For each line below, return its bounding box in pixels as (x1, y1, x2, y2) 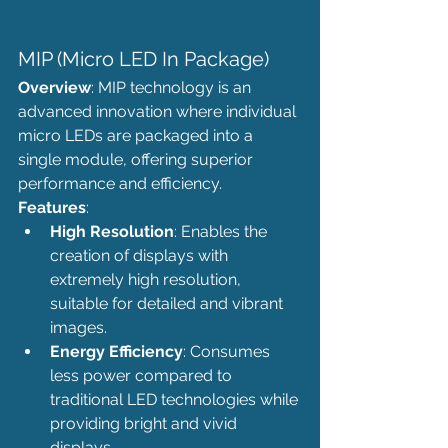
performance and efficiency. (18, 174, 222, 194)
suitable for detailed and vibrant (50, 294, 287, 314)
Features (18, 198, 86, 218)
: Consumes (183, 342, 274, 362)
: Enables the (174, 222, 271, 242)
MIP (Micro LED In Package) (18, 47, 269, 72)
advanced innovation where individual (18, 102, 300, 122)
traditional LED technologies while (50, 390, 302, 410)
